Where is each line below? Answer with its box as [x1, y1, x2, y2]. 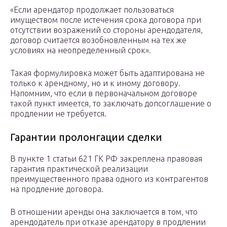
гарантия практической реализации [10, 164, 148, 174]
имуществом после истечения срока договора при [10, 15, 201, 25]
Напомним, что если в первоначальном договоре [10, 89, 197, 98]
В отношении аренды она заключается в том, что [10, 207, 198, 217]
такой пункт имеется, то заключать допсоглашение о [10, 99, 211, 108]
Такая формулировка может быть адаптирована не [10, 68, 205, 78]
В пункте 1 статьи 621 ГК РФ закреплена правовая [10, 154, 202, 164]
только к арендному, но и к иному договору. [10, 79, 180, 88]
